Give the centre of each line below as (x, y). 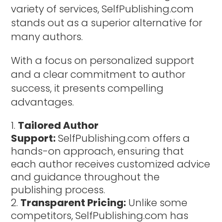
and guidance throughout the (85, 177)
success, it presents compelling (87, 88)
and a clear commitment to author (98, 74)
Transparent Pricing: (73, 202)
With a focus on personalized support (103, 60)
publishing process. (58, 190)
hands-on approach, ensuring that (98, 151)
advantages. (43, 102)
